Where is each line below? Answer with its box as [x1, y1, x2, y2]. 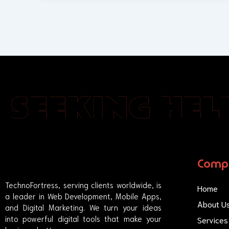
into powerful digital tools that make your [5, 213, 162, 224]
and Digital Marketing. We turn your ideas [5, 202, 162, 213]
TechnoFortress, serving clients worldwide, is [5, 179, 162, 190]
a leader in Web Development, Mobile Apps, [5, 191, 162, 201]
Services [197, 214, 228, 225]
